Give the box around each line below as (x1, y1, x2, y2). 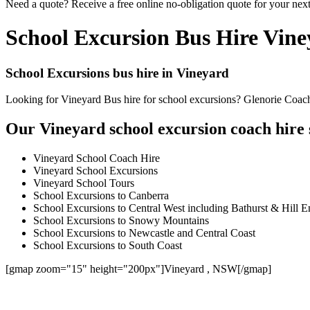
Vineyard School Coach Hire (33, 152, 160, 165)
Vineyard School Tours (33, 177, 134, 190)
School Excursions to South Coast (33, 239, 182, 252)
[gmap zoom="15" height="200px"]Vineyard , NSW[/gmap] (6, 263, 271, 275)
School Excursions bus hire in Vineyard (6, 65, 229, 80)
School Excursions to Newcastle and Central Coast (33, 227, 255, 239)
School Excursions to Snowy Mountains (33, 215, 209, 227)
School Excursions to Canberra (33, 190, 169, 202)
